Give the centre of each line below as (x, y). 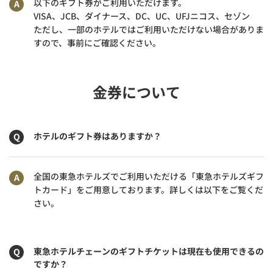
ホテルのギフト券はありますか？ (97, 136)
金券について (136, 92)
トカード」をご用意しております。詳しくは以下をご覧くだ (148, 190)
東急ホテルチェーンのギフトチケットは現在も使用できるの (149, 251)
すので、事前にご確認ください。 (97, 43)
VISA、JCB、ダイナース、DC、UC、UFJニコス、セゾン (142, 16)
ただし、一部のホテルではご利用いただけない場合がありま (149, 29)
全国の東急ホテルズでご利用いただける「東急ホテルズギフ (149, 176)
